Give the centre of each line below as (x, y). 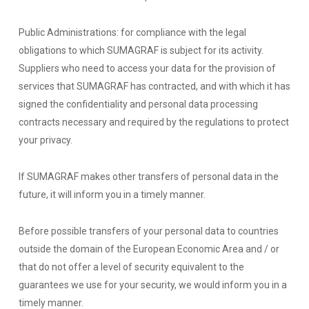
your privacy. (45, 140)
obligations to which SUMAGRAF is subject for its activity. (141, 50)
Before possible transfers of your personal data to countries (148, 231)
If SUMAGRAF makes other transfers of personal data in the (148, 177)
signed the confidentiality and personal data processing (138, 104)
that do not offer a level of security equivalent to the (131, 267)
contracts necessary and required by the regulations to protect (153, 122)
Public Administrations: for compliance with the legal (132, 32)
